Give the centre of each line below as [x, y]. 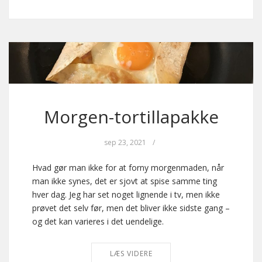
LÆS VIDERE [131, 253]
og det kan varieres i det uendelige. [98, 221]
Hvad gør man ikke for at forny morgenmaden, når [128, 167]
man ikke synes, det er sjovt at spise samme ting [125, 181]
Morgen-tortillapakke [131, 116]
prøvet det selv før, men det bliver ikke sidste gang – [131, 208]
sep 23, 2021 [125, 142]
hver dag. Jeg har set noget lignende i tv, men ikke [126, 194]
